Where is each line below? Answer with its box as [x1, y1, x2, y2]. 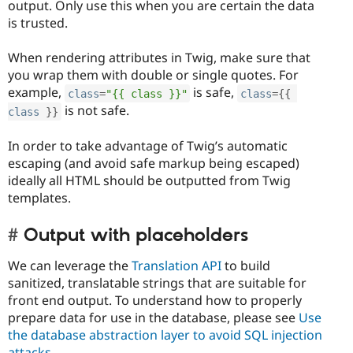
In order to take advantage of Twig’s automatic [8, 137, 288, 155]
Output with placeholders [24, 223, 248, 247]
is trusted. [8, 14, 68, 32]
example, [8, 84, 65, 102]
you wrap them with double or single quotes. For [8, 66, 299, 84]
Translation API [132, 257, 221, 275]
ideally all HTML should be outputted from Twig [8, 172, 291, 190]
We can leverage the [8, 257, 132, 275]
